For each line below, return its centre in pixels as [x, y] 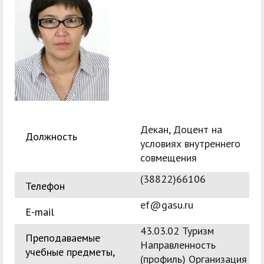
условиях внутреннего [190, 144]
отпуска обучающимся [184, 21]
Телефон [45, 186]
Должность [51, 137]
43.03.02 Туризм [177, 231]
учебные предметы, [70, 252]
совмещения [169, 158]
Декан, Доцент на [181, 130]
